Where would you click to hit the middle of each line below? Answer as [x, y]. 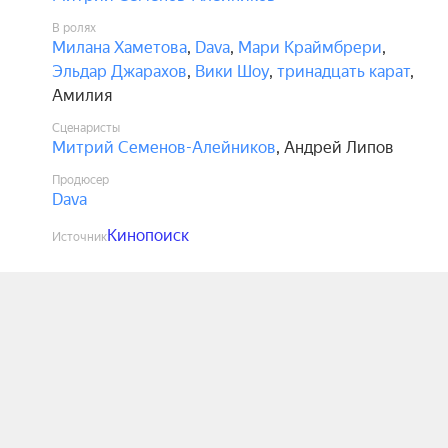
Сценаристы [86, 128]
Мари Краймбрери [310, 47]
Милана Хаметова [119, 47]
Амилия [82, 95]
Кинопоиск [148, 235]
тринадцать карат [343, 71]
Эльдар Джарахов [119, 71]
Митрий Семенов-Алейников [164, 147]
